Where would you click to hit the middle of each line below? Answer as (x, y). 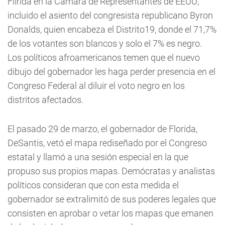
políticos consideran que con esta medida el (93, 185)
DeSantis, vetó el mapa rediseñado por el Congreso (107, 143)
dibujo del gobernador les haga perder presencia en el (111, 71)
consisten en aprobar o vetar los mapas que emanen (110, 213)
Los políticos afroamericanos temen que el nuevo (104, 57)
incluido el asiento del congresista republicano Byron (110, 15)
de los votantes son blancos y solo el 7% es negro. (105, 43)
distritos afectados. (45, 99)
